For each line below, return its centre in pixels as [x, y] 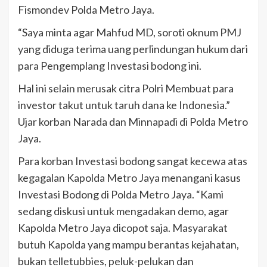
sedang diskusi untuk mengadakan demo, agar [123, 211]
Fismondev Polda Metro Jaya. [86, 10]
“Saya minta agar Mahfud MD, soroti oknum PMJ [130, 32]
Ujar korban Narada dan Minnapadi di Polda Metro [133, 122]
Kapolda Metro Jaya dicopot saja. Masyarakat [123, 228]
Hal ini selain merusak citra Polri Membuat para [126, 89]
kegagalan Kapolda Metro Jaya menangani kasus [129, 178]
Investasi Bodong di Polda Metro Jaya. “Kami [121, 195]
